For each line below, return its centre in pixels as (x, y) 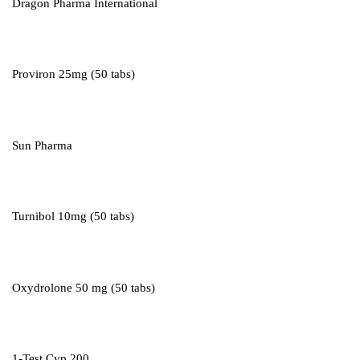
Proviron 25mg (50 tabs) (74, 74)
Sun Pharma (42, 145)
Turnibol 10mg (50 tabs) (73, 217)
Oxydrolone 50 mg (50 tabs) (84, 287)
